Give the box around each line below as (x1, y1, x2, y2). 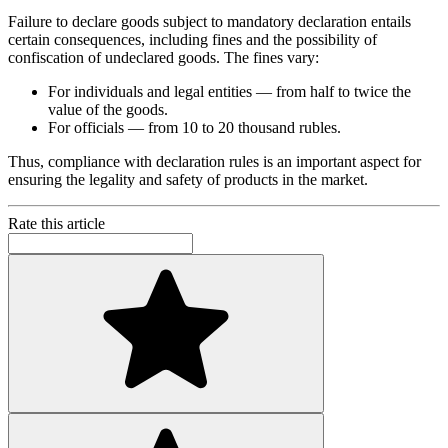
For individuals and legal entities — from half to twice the (48, 83, 411, 101)
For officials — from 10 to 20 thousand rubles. (48, 119, 341, 137)
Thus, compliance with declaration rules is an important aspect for (8, 153, 421, 171)
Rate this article (8, 215, 105, 233)
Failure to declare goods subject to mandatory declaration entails (8, 13, 411, 31)
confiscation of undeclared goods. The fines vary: (8, 49, 319, 67)
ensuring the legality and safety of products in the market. (8, 171, 368, 189)
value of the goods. (48, 101, 168, 119)
